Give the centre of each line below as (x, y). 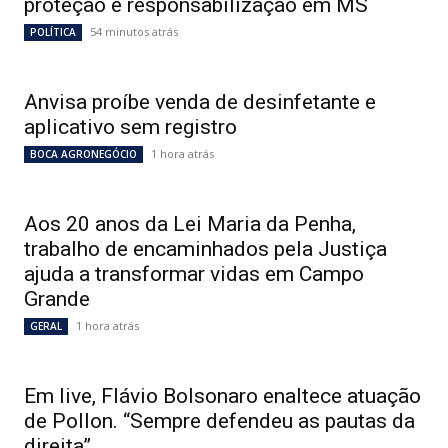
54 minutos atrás (134, 31)
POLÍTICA (53, 32)
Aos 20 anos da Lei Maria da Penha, (190, 224)
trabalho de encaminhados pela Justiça (205, 249)
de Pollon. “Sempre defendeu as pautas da (219, 421)
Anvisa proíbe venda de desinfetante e (200, 102)
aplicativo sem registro (130, 127)
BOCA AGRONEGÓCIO (83, 154)
